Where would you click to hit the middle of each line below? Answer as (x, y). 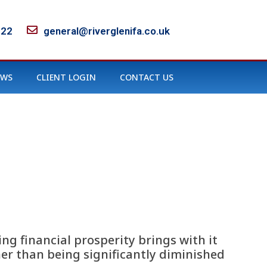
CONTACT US (147, 77)
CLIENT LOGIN (66, 77)
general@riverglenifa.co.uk (106, 31)
